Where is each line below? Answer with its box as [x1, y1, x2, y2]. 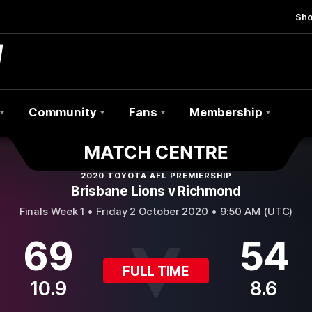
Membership [189, 105, 263, 119]
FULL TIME [123, 263, 189, 279]
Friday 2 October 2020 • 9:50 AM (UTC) [96, 205, 293, 218]
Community [29, 105, 97, 119]
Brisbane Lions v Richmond [71, 183, 241, 199]
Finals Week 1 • [19, 205, 97, 218]
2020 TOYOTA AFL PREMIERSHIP [80, 171, 232, 180]
